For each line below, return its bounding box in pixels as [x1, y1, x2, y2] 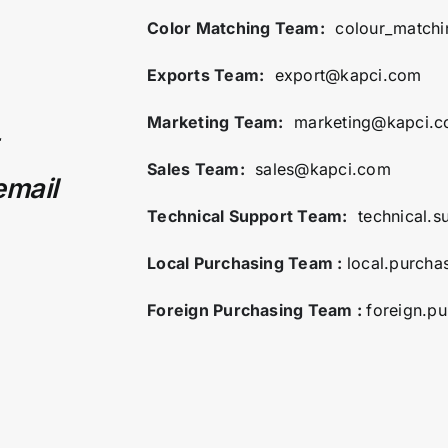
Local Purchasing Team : [147, 253, 347, 274]
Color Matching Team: [147, 18, 325, 39]
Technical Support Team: [147, 206, 348, 227]
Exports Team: [147, 65, 265, 86]
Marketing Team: [147, 112, 284, 133]
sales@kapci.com [255, 159, 391, 180]
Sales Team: [147, 159, 245, 180]
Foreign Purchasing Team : [147, 300, 367, 321]
